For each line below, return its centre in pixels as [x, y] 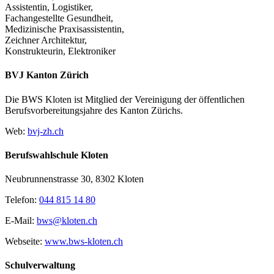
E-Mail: [21, 221]
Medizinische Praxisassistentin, [65, 29]
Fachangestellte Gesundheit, [59, 18]
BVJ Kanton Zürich [47, 75]
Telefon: [22, 200]
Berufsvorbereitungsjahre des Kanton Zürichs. [94, 110]
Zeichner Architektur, [46, 40]
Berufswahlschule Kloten [57, 155]
